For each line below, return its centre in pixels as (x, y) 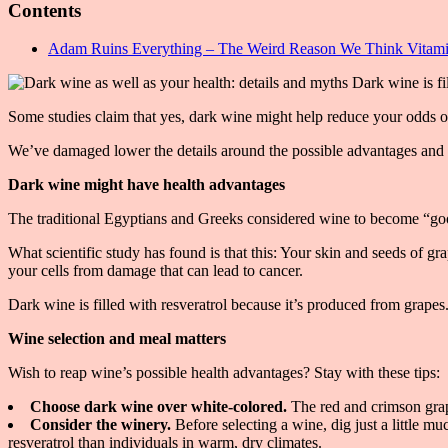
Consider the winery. (102, 425)
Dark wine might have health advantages (146, 185)
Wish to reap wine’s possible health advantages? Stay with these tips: (224, 373)
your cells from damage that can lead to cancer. (155, 271)
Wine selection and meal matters (117, 339)
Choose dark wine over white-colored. (158, 407)
